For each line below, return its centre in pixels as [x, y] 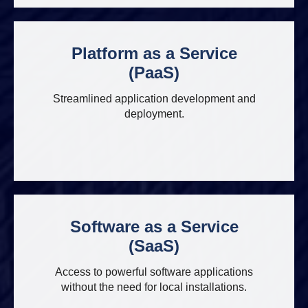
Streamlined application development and [154, 99]
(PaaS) [154, 73]
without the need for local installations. [154, 287]
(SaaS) [154, 246]
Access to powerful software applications [154, 272]
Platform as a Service [154, 53]
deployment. [154, 114]
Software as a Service [154, 227]
